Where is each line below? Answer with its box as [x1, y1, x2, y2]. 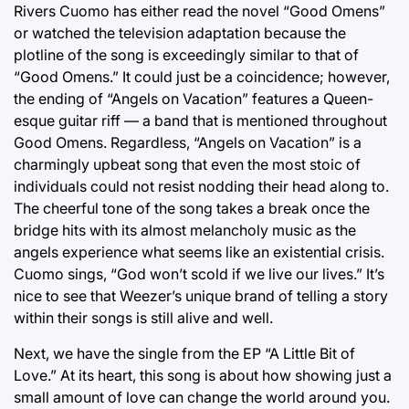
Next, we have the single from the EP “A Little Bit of [14, 344, 355, 362]
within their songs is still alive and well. [14, 309, 273, 327]
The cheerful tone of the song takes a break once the [14, 199, 370, 217]
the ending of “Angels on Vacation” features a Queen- [14, 89, 373, 108]
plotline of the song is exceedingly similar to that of [14, 46, 359, 64]
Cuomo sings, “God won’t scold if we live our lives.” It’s [14, 265, 384, 283]
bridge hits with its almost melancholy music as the [14, 221, 356, 239]
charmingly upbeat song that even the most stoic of [14, 155, 361, 173]
